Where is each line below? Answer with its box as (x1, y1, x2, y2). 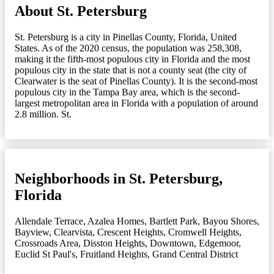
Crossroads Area (15, 237, 78, 248)
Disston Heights (83, 237, 145, 248)
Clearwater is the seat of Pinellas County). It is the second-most (15, 75, 257, 86)
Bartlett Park (149, 215, 198, 226)
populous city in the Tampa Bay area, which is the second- (15, 86, 240, 97)
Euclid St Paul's (15, 248, 75, 259)
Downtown (150, 237, 194, 248)
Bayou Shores (202, 215, 257, 226)
